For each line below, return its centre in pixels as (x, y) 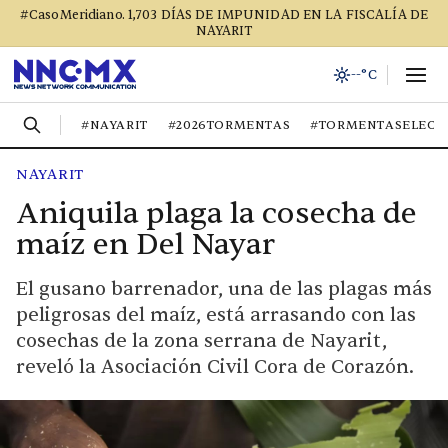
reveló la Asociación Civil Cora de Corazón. (215, 367)
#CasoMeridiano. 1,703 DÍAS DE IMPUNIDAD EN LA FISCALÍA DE (224, 15)
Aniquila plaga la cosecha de (216, 213)
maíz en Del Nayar (145, 244)
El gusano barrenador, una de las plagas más (224, 289)
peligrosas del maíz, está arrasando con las (216, 315)
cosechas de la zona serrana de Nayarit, (201, 341)
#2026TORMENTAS (229, 125)
